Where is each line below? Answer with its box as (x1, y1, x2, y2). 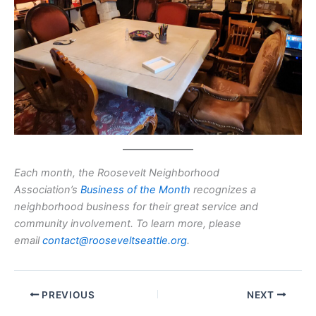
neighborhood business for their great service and (14, 200, 258, 214)
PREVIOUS (39, 288, 95, 300)
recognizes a (190, 183, 256, 197)
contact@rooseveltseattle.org (42, 234, 187, 248)
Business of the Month (80, 183, 190, 197)
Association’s (14, 183, 80, 197)
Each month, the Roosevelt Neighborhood (14, 166, 219, 180)
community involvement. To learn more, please (14, 217, 241, 231)
